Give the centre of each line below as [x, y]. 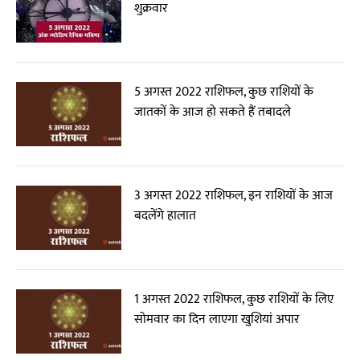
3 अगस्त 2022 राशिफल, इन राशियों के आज [234, 196]
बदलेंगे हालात [166, 216]
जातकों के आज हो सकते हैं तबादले [213, 112]
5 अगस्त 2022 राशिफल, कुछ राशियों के [224, 92]
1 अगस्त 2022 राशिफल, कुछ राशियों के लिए [234, 299]
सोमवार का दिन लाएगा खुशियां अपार [217, 319]
